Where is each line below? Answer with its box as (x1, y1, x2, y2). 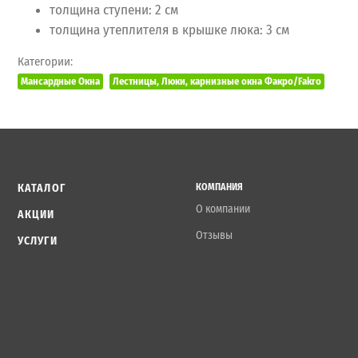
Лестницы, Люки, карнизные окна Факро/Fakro (113, 74, 321, 87)
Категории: (18, 54, 73, 69)
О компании (196, 201, 251, 216)
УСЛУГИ (18, 233, 58, 248)
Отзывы (196, 228, 233, 242)
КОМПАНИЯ (196, 181, 244, 193)
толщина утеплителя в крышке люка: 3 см (50, 21, 289, 38)
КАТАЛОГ (18, 181, 66, 195)
